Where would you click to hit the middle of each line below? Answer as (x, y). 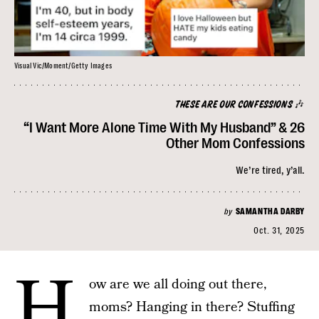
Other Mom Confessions (235, 143)
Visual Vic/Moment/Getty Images (63, 66)
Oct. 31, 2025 (279, 231)
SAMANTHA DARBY (270, 211)
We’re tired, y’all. (270, 170)
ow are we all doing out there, (178, 284)
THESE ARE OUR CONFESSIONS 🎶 (240, 105)
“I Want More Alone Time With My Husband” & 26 (164, 128)
